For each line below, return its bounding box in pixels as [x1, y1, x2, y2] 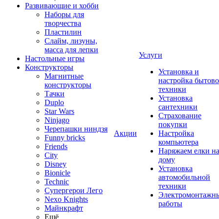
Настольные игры [25, 54, 85, 63]
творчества [44, 19, 81, 27]
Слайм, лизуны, [44, 37, 97, 45]
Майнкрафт [44, 204, 83, 212]
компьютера [158, 138, 198, 146]
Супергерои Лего [44, 186, 103, 195]
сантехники [158, 103, 197, 111]
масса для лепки [44, 45, 98, 54]
